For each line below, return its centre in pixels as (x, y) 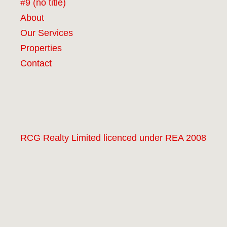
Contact (36, 63)
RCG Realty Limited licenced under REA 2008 (113, 138)
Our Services (46, 33)
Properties (41, 48)
